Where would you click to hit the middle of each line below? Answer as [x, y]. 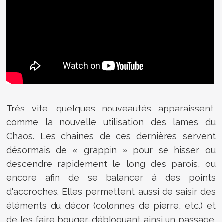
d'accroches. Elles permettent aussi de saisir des [111, 191]
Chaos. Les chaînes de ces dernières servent [111, 136]
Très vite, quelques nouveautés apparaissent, [111, 108]
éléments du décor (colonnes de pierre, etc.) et [111, 205]
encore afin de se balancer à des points [111, 177]
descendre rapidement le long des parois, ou [111, 164]
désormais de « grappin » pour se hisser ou [111, 150]
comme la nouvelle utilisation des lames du [111, 122]
